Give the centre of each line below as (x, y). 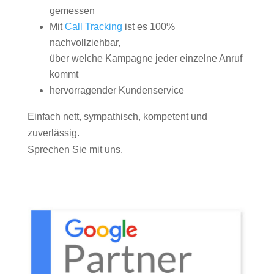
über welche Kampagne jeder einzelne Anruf (146, 58)
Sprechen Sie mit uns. (75, 150)
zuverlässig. (53, 133)
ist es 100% (148, 27)
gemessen (72, 11)
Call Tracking (93, 27)
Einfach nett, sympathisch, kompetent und (117, 117)
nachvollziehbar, (85, 43)
